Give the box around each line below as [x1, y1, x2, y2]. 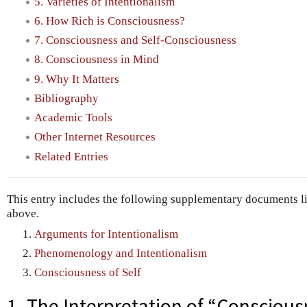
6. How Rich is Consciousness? [34, 14, 185, 27]
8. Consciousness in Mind [34, 53, 159, 66]
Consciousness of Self [34, 266, 141, 280]
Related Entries [34, 149, 108, 163]
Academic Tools [34, 111, 112, 125]
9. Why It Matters [34, 72, 119, 86]
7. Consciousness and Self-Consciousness [34, 34, 236, 47]
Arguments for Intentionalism [34, 227, 178, 241]
